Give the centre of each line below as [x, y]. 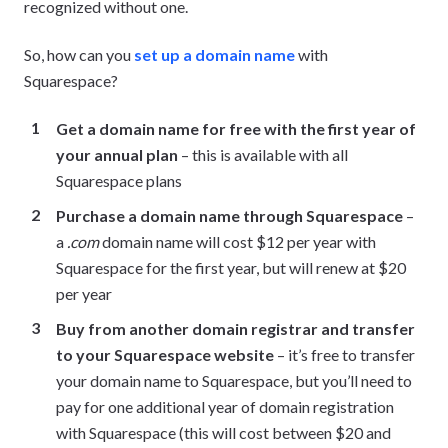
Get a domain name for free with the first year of [236, 129]
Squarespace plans [119, 181]
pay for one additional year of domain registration [225, 407]
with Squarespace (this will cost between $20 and [223, 433]
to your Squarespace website [165, 355]
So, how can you [79, 55]
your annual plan [117, 155]
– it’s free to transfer [344, 355]
